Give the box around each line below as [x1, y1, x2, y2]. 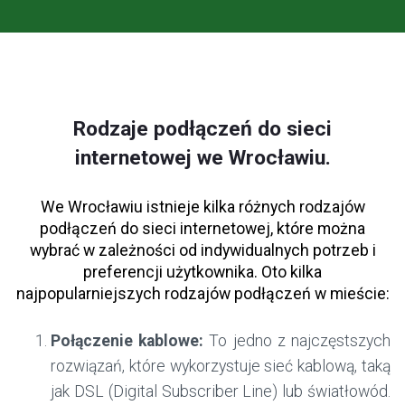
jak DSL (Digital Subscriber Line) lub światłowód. [51, 382, 391, 401]
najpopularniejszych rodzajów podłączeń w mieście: [15, 285, 390, 304]
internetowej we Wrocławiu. [74, 146, 331, 171]
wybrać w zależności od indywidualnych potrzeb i [29, 241, 376, 260]
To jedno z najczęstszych [203, 332, 391, 351]
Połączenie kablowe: [51, 332, 204, 351]
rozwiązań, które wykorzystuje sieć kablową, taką [51, 357, 391, 376]
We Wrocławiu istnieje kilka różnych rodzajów [40, 198, 365, 217]
